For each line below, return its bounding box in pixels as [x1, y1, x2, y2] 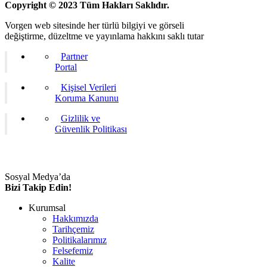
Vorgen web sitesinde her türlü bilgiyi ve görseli [5, 20, 184, 30]
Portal [55, 61, 77, 72]
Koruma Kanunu [55, 92, 119, 103]
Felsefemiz [52, 245, 93, 256]
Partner [61, 51, 88, 61]
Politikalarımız [52, 234, 107, 245]
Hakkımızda [52, 213, 98, 223]
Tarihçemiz [52, 223, 94, 234]
